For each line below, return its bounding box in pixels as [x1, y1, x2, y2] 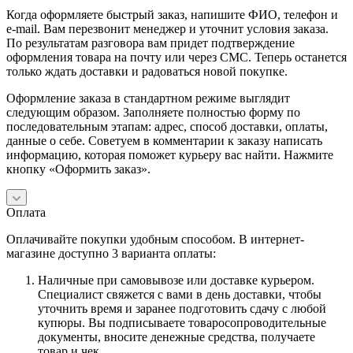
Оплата [6, 205, 46, 219]
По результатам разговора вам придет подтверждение [6, 35, 295, 50]
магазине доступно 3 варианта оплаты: [6, 246, 216, 260]
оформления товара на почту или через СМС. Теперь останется [6, 50, 347, 64]
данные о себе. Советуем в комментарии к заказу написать [6, 133, 322, 147]
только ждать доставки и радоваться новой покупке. [6, 64, 288, 78]
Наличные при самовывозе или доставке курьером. [38, 273, 314, 287]
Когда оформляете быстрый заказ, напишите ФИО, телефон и [6, 7, 338, 21]
